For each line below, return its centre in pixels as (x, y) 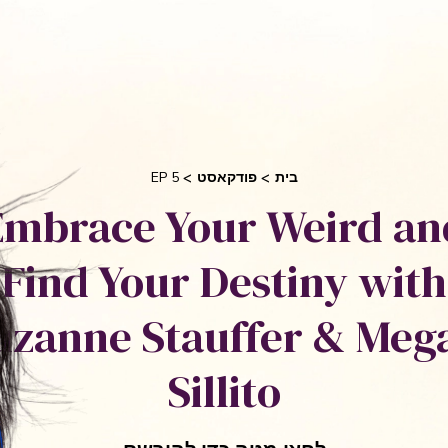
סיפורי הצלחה (143, 53)
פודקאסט (226, 177)
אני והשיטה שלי (269, 53)
